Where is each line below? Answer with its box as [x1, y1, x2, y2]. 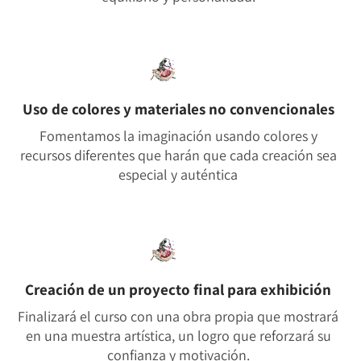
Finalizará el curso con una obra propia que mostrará [20, 306, 341, 326]
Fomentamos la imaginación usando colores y [41, 126, 320, 145]
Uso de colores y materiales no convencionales [24, 98, 337, 118]
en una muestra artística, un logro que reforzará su [27, 326, 334, 345]
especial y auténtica [121, 164, 240, 184]
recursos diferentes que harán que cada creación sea [22, 145, 339, 164]
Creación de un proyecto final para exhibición [27, 279, 334, 299]
